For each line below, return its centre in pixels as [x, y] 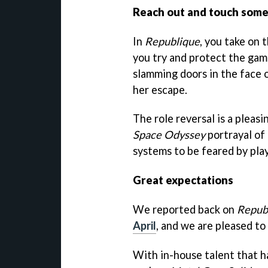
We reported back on [185, 210]
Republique [172, 41]
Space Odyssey [169, 135]
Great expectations [183, 180]
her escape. [160, 89]
